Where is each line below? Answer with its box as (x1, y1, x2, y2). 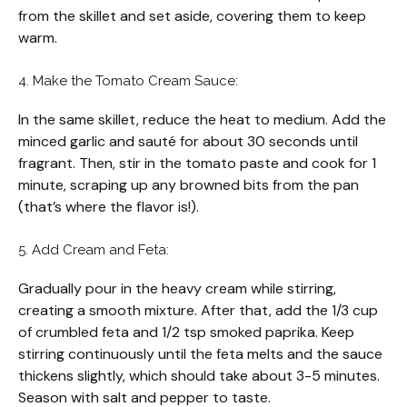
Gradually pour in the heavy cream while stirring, (18, 279, 336, 299)
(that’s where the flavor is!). (18, 197, 199, 217)
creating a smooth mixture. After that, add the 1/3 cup (18, 301, 378, 321)
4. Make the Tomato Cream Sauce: (18, 73, 238, 90)
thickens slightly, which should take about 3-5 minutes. (18, 366, 380, 386)
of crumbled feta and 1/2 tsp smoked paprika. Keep (18, 323, 354, 342)
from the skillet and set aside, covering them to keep (18, 6, 366, 26)
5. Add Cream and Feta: (18, 242, 169, 259)
